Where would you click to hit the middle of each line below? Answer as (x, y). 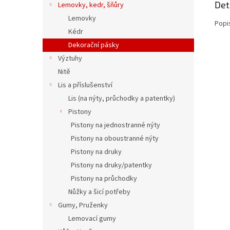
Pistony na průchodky (104, 179)
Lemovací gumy (92, 219)
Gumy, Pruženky (83, 205)
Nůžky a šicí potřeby (99, 192)
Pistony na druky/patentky (111, 165)
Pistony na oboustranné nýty (115, 139)
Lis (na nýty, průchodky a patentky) (122, 99)
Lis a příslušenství (85, 85)
